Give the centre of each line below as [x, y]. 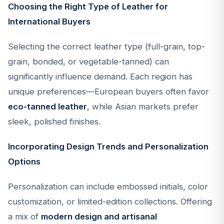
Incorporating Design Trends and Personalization [108, 146]
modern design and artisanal [99, 216]
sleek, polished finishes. [54, 121]
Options [24, 161]
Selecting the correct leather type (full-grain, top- [106, 46]
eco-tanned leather [47, 106]
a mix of [24, 216]
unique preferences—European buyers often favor [108, 91]
